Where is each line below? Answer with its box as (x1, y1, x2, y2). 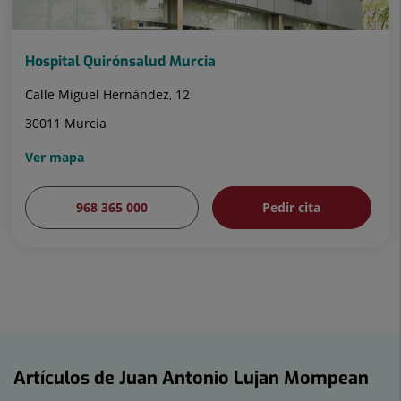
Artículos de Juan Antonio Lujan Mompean (13, 366, 369, 391)
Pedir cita (262, 199, 321, 217)
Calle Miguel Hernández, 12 (25, 86, 190, 104)
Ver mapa (25, 149, 84, 166)
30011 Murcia (25, 115, 107, 132)
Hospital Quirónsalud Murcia (25, 52, 216, 72)
